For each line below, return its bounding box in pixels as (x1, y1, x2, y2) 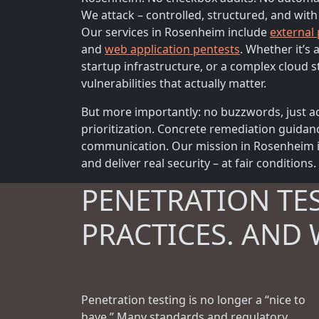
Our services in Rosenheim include (81, 24, 270, 40)
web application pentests (105, 41, 240, 57)
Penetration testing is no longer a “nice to (81, 292, 305, 308)
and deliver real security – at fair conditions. (81, 155, 316, 171)
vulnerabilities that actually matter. (81, 75, 266, 91)
